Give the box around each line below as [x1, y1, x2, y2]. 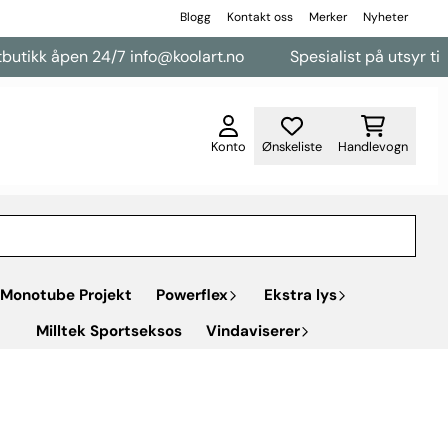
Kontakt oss [226, 9, 293, 25]
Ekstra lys [264, 284, 337, 305]
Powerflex [156, 284, 228, 305]
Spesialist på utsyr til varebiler [209, 46, 432, 67]
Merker [308, 9, 347, 25]
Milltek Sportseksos [36, 320, 182, 341]
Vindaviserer [206, 320, 300, 341]
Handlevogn [338, 137, 408, 155]
